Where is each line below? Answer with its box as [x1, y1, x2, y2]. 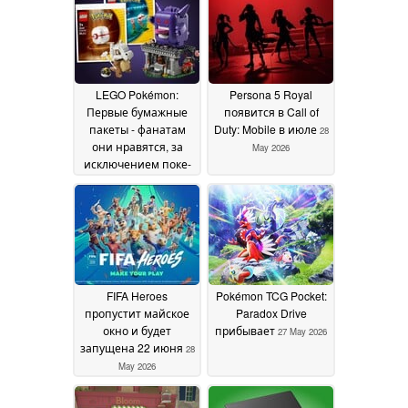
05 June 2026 [130, 176, 182, 189]
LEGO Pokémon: [96, 87, 178, 103]
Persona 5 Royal [229, 87, 312, 103]
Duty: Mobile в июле [213, 121, 320, 138]
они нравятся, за [91, 138, 183, 155]
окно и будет [103, 322, 171, 339]
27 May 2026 [278, 325, 327, 339]
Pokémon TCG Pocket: [215, 288, 327, 304]
